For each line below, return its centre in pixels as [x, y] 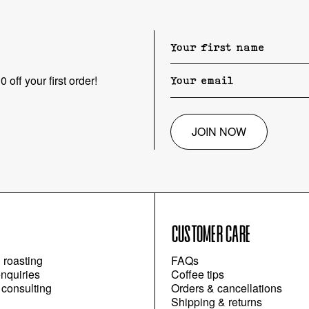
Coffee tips [197, 275]
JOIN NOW [219, 132]
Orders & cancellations [226, 288]
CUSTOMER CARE [210, 236]
